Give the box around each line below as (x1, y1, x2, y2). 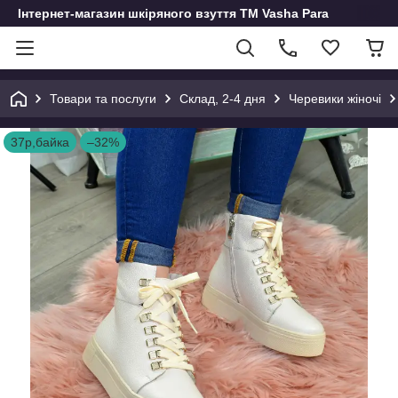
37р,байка (11, 135, 69, 149)
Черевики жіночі (289, 92, 381, 106)
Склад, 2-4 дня (179, 92, 266, 106)
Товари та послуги (50, 92, 156, 106)
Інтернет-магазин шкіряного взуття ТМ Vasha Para (18, 6, 329, 20)
